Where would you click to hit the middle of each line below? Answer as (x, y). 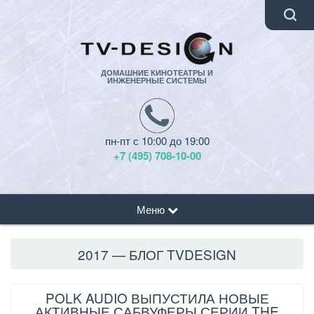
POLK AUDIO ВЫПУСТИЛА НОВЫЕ (157, 298)
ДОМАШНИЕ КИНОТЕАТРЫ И (157, 73)
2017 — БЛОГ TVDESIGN (157, 254)
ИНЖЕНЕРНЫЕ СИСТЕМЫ (157, 81)
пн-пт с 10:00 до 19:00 (157, 141)
